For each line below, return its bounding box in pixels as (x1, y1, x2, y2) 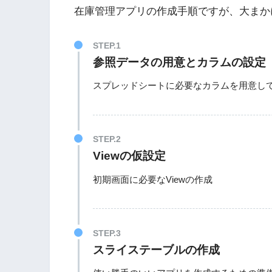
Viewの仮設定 (92, 149, 166, 163)
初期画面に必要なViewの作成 (92, 174, 212, 185)
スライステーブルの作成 (92, 243, 220, 256)
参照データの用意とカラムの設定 (92, 55, 266, 69)
